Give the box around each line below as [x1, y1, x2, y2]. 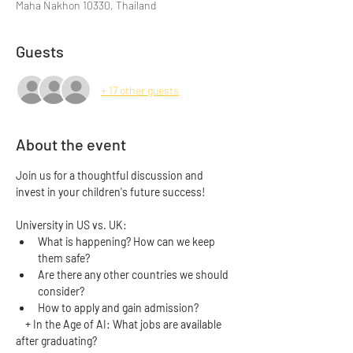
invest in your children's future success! [16, 185, 208, 199]
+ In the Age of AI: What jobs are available [16, 318, 224, 331]
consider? [38, 284, 84, 298]
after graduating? [16, 334, 97, 347]
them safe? [38, 251, 90, 265]
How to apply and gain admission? [38, 301, 201, 314]
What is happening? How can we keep [38, 235, 217, 248]
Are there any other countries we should [38, 268, 231, 281]
